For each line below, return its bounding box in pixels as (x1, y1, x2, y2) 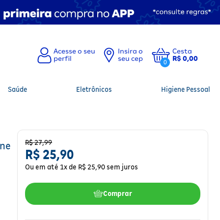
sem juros (105, 163, 138, 171)
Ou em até (25, 163, 60, 171)
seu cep (118, 55, 143, 62)
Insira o (118, 47, 144, 55)
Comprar (103, 190, 133, 197)
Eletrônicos (76, 85, 112, 93)
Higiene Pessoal (161, 85, 210, 93)
